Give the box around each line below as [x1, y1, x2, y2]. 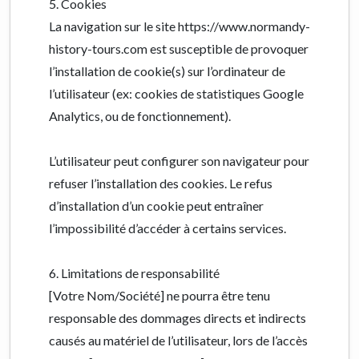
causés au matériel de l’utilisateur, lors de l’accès [49, 333, 308, 348]
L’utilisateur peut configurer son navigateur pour [49, 153, 309, 168]
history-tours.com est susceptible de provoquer [49, 41, 309, 56]
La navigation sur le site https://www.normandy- [49, 18, 310, 34]
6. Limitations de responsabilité [49, 265, 220, 280]
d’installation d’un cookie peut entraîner [49, 198, 264, 213]
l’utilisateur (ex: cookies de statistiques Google [49, 86, 304, 101]
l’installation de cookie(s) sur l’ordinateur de [49, 63, 285, 79]
